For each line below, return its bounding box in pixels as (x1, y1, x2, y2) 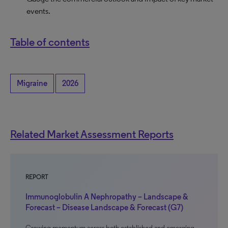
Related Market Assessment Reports (10, 127, 174, 140)
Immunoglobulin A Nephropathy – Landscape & (25, 192, 188, 202)
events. (26, 6, 50, 16)
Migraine (17, 78, 47, 88)
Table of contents (10, 35, 90, 48)
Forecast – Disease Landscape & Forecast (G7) (25, 203, 183, 212)
